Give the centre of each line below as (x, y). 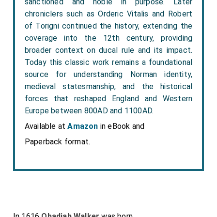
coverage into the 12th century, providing (108, 38)
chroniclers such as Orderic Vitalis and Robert (108, 14)
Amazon (83, 126)
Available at (46, 126)
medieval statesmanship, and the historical (108, 86)
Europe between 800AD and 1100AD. (89, 111)
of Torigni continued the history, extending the (108, 26)
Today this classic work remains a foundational (108, 62)
